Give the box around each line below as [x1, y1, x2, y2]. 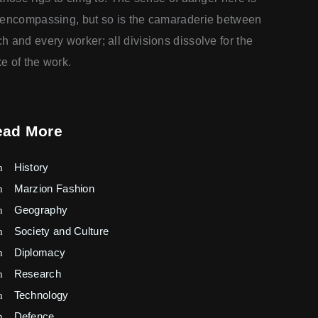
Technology [13, 289, 69, 302]
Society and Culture [13, 225, 109, 238]
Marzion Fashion [13, 182, 95, 195]
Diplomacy [13, 246, 66, 259]
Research [13, 268, 61, 280]
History [13, 161, 49, 174]
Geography [13, 204, 68, 216]
